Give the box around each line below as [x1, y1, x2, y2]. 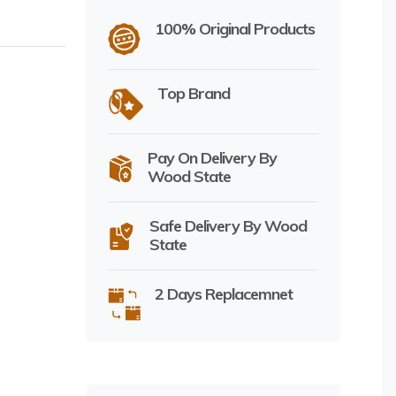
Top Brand [156, 82, 230, 103]
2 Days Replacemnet [154, 283, 293, 304]
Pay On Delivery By [148, 147, 278, 168]
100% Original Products [154, 18, 315, 39]
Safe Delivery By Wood [149, 215, 308, 236]
